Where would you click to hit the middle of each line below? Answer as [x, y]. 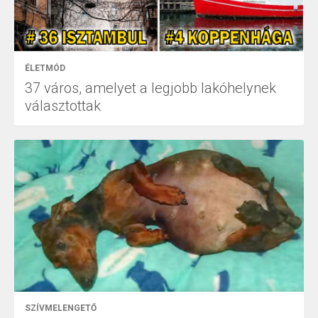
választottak [63, 105]
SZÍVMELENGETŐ [61, 308]
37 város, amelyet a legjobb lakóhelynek [150, 88]
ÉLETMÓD [45, 68]
